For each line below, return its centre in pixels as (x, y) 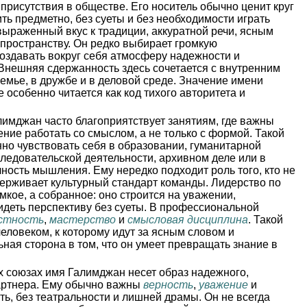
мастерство (83, 220)
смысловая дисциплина (188, 220)
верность (168, 285)
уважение (223, 285)
